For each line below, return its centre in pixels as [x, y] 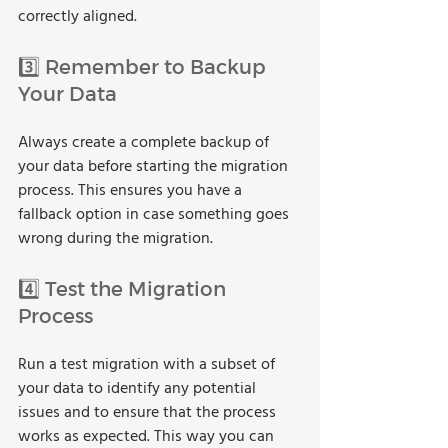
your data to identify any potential [139, 388]
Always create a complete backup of [145, 142]
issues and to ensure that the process [149, 412]
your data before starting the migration [155, 166]
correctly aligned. [77, 16]
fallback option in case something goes [155, 214]
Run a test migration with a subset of [148, 364]
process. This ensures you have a [132, 190]
